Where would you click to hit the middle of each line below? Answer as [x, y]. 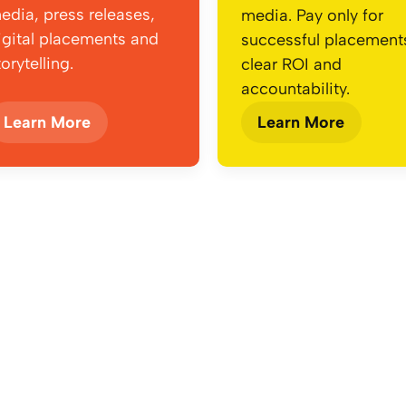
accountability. [295, 89]
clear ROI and [291, 65]
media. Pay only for [312, 16]
